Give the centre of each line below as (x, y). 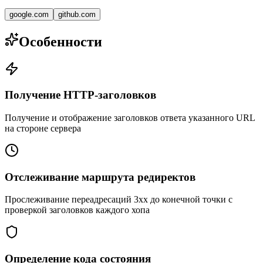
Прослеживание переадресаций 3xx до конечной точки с (119, 200)
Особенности (60, 41)
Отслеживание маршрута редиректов (100, 177)
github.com (77, 14)
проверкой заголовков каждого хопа (77, 210)
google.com (29, 14)
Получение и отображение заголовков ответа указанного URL (130, 118)
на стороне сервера (43, 129)
